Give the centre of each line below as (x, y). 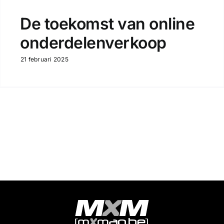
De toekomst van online (107, 23)
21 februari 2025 (44, 59)
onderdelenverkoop (93, 42)
